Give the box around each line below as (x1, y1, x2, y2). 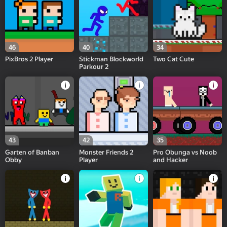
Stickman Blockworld (79, 55, 144, 63)
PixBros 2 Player (5, 55, 53, 63)
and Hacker (153, 156, 188, 164)
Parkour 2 (79, 63, 109, 71)
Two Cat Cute (153, 55, 195, 63)
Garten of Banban (5, 148, 59, 156)
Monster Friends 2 (79, 148, 134, 156)
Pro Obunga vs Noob (153, 148, 217, 156)
